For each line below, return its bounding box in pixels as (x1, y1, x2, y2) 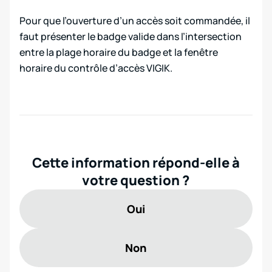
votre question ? (82, 171, 190, 189)
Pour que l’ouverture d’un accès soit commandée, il (19, 13, 250, 27)
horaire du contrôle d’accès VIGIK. (19, 61, 172, 75)
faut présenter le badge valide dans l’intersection (19, 29, 242, 43)
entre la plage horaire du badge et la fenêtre (19, 45, 218, 59)
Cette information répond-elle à (32, 153, 240, 172)
